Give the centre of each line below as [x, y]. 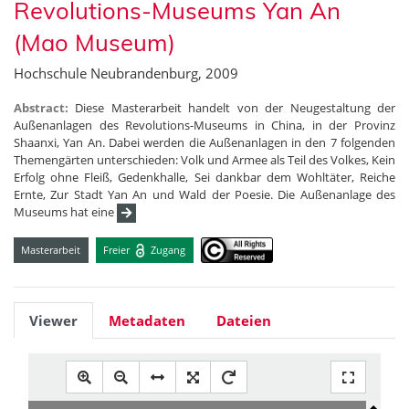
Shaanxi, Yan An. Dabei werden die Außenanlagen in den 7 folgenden [204, 143]
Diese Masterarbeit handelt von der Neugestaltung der [236, 108]
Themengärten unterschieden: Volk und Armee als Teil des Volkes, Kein [204, 160]
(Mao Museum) [94, 42]
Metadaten [147, 321]
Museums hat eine [65, 212]
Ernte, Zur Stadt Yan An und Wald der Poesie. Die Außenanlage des [204, 195]
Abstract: [45, 108]
